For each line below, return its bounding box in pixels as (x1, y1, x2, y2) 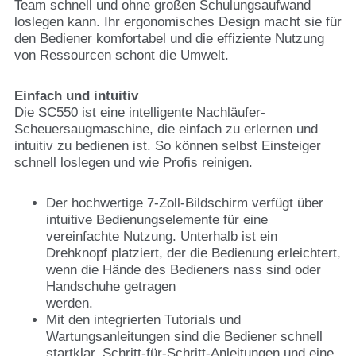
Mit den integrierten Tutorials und (46, 312, 241, 327)
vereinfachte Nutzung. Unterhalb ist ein (46, 229, 277, 244)
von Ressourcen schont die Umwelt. (14, 48, 229, 63)
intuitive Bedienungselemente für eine (46, 212, 268, 227)
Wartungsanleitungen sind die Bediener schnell (46, 329, 323, 344)
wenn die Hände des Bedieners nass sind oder (46, 262, 321, 277)
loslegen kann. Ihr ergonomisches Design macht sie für (14, 14, 342, 29)
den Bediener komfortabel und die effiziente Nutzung (14, 31, 324, 46)
